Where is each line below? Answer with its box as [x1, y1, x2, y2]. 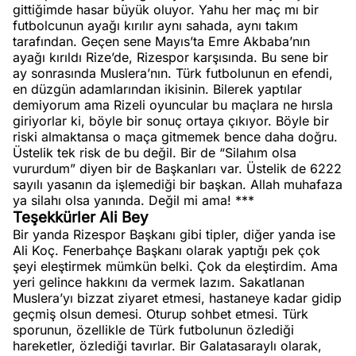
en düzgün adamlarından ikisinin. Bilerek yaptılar [13, 81, 302, 97]
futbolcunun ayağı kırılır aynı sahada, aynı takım [13, 17, 298, 33]
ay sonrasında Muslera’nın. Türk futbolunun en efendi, [13, 65, 333, 81]
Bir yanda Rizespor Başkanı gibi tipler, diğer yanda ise [13, 226, 335, 242]
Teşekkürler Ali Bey [13, 208, 149, 226]
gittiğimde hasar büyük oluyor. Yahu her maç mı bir [13, 2, 319, 17]
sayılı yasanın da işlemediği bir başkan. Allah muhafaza [13, 176, 342, 192]
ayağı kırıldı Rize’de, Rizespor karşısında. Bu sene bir [13, 49, 328, 65]
